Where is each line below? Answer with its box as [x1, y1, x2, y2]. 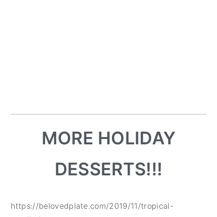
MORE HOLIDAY [41, 127, 176, 149]
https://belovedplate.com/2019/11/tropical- [11, 201, 173, 211]
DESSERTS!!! [54, 158, 163, 180]
